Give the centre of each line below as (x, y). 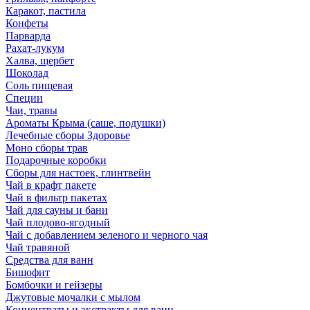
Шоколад (27, 73)
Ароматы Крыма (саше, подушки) (85, 123)
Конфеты (27, 23)
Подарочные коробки (56, 160)
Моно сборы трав (47, 148)
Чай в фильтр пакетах (56, 198)
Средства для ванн (49, 260)
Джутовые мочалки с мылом (73, 297)
